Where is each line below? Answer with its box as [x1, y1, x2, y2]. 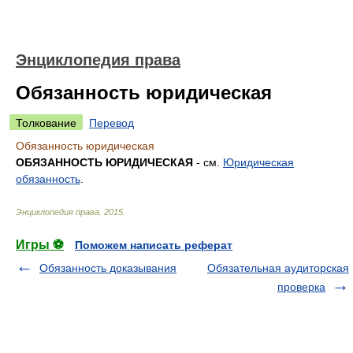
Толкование [16, 117, 76, 129]
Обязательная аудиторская [207, 262, 349, 274]
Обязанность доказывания [39, 262, 176, 274]
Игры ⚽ [16, 238, 64, 251]
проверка [277, 281, 325, 293]
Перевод [89, 117, 134, 129]
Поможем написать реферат [75, 239, 232, 251]
